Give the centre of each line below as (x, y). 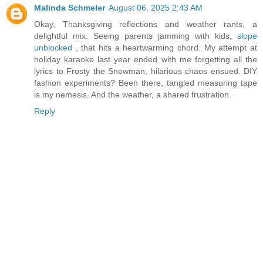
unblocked (53, 47)
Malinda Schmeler (70, 7)
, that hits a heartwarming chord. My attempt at (165, 47)
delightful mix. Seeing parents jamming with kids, (136, 36)
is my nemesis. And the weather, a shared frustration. (133, 94)
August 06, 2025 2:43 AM (156, 7)
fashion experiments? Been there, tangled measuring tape (146, 82)
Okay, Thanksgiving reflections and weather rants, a (146, 24)
